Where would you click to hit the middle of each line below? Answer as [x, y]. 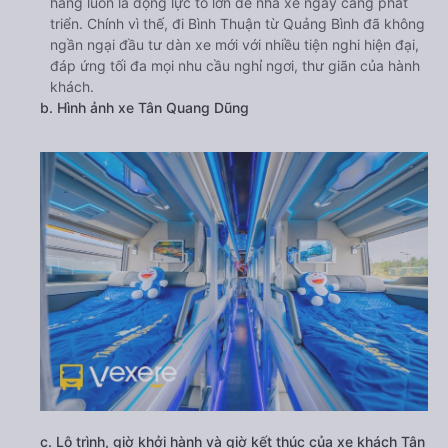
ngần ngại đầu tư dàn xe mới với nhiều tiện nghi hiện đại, [234, 44]
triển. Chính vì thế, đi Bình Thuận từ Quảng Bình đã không [237, 23]
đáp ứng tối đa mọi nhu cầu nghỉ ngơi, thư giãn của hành [235, 65]
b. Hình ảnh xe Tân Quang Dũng [144, 107]
